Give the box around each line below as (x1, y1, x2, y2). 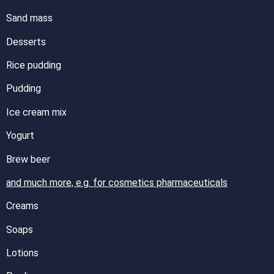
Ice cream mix (6, 106, 67, 118)
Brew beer (6, 153, 50, 165)
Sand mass (6, 12, 53, 24)
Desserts (6, 35, 46, 48)
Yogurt (6, 130, 34, 142)
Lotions (6, 247, 39, 259)
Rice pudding (6, 59, 61, 71)
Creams (6, 200, 39, 212)
